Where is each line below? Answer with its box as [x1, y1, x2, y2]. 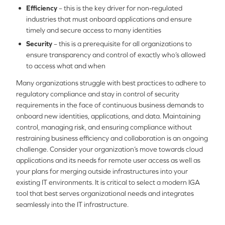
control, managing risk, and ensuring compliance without [16, 123, 192, 131]
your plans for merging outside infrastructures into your [16, 167, 188, 175]
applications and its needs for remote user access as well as [16, 156, 200, 164]
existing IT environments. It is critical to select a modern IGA [16, 178, 200, 186]
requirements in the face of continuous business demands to [16, 101, 204, 109]
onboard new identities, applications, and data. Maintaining [16, 112, 200, 120]
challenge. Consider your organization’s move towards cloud [16, 145, 203, 153]
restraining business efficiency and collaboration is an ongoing [16, 134, 208, 142]
